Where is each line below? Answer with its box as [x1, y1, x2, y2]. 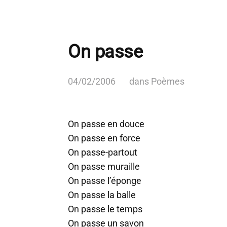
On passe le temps [68, 204, 142, 214]
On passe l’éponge [68, 175, 141, 186]
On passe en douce [68, 119, 144, 129]
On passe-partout [68, 147, 137, 158]
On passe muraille [68, 161, 140, 172]
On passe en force [68, 133, 140, 143]
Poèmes [151, 76, 184, 87]
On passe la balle [68, 190, 136, 200]
